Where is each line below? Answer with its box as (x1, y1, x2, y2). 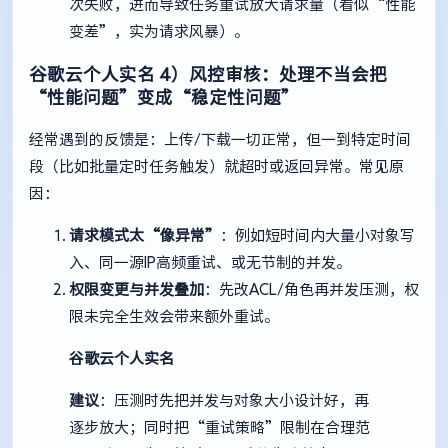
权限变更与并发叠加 (69, 282, 204, 298)
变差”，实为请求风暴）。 (69, 24, 249, 40)
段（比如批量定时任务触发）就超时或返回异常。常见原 (29, 159, 404, 175)
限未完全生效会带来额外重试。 (69, 309, 279, 325)
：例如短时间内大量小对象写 (220, 228, 415, 244)
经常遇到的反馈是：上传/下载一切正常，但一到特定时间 (29, 132, 411, 148)
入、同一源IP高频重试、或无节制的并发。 (69, 255, 351, 271)
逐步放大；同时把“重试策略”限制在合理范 (69, 420, 370, 436)
